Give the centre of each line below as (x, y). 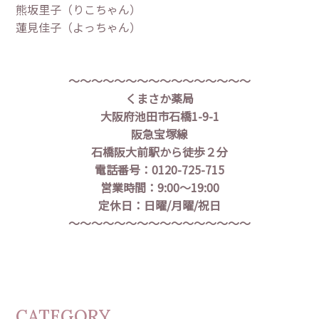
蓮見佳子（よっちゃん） (79, 27)
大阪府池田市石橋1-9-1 (159, 116)
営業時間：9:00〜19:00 (159, 188)
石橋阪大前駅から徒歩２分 (159, 152)
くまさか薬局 (159, 99)
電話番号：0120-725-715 (159, 170)
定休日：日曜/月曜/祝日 (159, 205)
